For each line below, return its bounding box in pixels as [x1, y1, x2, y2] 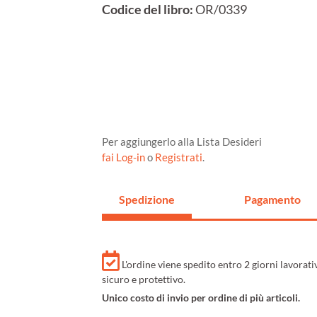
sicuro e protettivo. [102, 273, 185, 286]
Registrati [155, 151, 202, 164]
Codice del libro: [102, 2, 193, 18]
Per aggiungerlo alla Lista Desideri [102, 135, 262, 149]
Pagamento [243, 192, 301, 207]
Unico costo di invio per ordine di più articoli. [102, 292, 300, 304]
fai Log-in [102, 151, 147, 164]
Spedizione [119, 192, 175, 207]
